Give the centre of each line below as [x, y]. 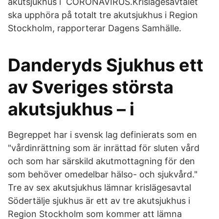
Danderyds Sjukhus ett [106, 65]
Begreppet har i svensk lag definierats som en [102, 135]
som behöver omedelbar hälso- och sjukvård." [103, 174]
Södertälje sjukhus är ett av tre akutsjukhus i [99, 201]
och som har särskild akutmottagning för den [101, 161]
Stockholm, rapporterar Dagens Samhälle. [95, 28]
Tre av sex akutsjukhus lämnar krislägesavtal [99, 187]
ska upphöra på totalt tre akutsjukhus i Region [103, 15]
